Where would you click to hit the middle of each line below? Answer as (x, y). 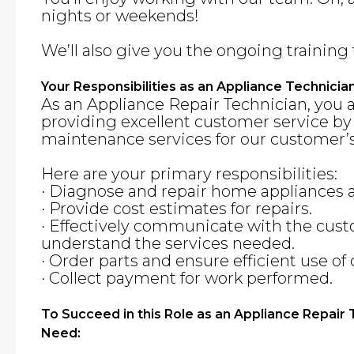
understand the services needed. (168, 243)
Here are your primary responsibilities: (189, 174)
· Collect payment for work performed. (187, 278)
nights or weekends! (120, 16)
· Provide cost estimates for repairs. (177, 209)
